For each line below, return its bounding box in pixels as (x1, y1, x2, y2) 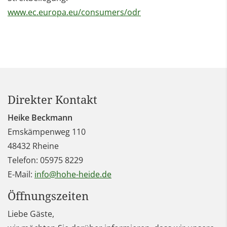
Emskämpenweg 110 (8, 126, 86, 138)
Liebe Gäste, (8, 208, 54, 220)
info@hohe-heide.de (34, 169, 111, 180)
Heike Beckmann (8, 112, 72, 124)
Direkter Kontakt (8, 92, 97, 107)
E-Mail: (8, 169, 32, 180)
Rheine (32, 140, 59, 152)
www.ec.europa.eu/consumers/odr (8, 7, 141, 18)
